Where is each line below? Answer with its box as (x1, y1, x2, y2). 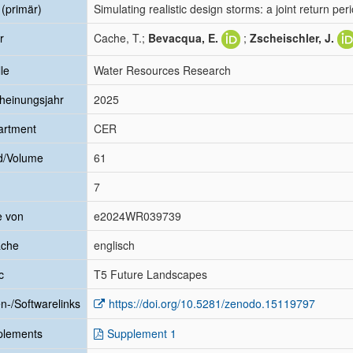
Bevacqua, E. (148, 30, 218, 46)
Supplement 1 (107, 325, 176, 341)
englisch (94, 237, 135, 253)
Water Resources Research (94, 62, 231, 78)
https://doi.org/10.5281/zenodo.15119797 (109, 295, 315, 311)
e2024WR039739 (94, 208, 181, 224)
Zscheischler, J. (250, 30, 334, 46)
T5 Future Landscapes (94, 266, 207, 282)
